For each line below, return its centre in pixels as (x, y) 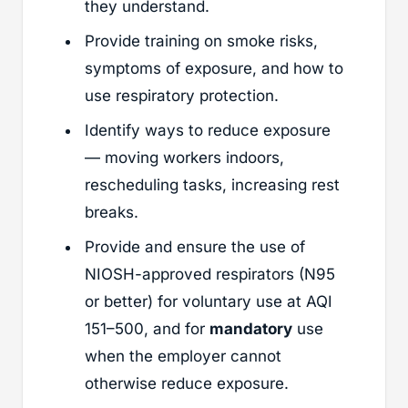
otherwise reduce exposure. (187, 383)
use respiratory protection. (182, 95)
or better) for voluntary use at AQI (209, 301)
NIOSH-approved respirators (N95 (210, 274)
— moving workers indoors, (184, 157)
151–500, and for (147, 328)
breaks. (112, 212)
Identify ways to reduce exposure (208, 130)
